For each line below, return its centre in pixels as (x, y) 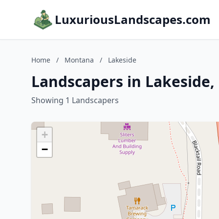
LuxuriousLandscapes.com (133, 19)
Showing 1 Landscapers (75, 100)
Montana (79, 60)
